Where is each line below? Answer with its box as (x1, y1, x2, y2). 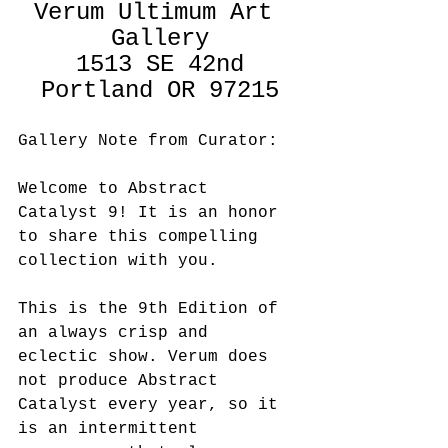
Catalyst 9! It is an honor (18, 204, 288, 223)
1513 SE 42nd (76, 51, 244, 79)
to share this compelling (18, 228, 268, 247)
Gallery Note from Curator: (18, 132, 278, 151)
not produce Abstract (18, 372, 228, 391)
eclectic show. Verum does (18, 348, 278, 367)
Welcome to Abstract (18, 180, 218, 199)
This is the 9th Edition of (18, 300, 288, 319)
